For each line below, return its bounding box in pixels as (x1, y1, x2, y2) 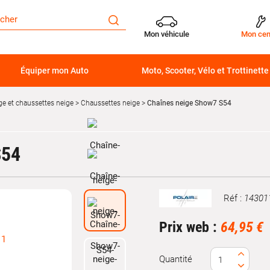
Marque (159, 198, 189, 209)
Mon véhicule (144, 29, 189, 39)
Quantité (159, 254, 192, 265)
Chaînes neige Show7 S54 (145, 99, 231, 107)
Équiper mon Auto (20, 66, 89, 75)
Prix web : (159, 219, 221, 236)
